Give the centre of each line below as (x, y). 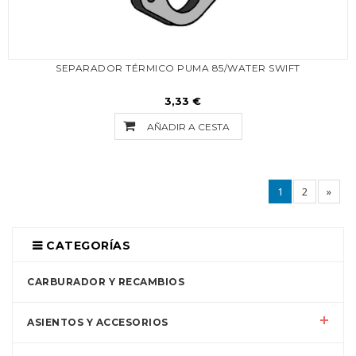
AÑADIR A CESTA (188, 127)
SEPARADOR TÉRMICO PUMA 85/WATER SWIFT (178, 68)
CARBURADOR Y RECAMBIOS (106, 282)
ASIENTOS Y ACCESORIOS (98, 322)
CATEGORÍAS (86, 246)
